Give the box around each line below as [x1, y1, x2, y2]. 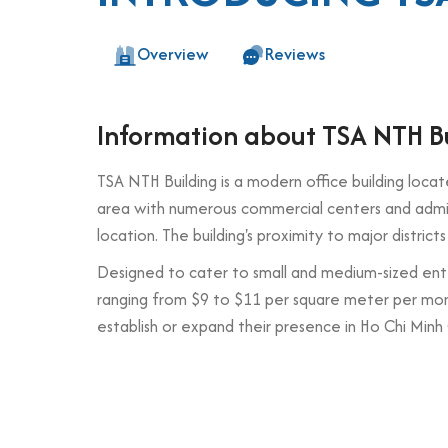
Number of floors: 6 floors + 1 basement [137, 404, 425, 428]
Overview [137, 42, 209, 66]
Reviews [265, 42, 325, 66]
